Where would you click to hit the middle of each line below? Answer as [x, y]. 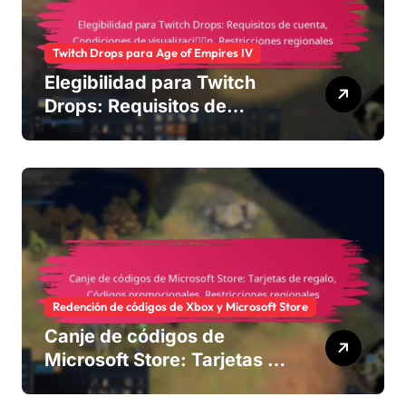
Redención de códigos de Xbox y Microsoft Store [180, 307]
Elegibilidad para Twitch [150, 83]
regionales [91, 177]
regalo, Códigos [115, 384]
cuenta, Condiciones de [149, 130]
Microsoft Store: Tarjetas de [167, 360]
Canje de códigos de [135, 337]
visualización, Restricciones [167, 154]
